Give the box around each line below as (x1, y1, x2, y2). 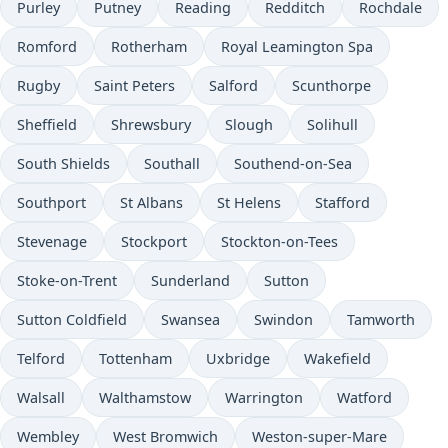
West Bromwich (113, 427, 218, 446)
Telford (17, 349, 65, 368)
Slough (225, 115, 273, 134)
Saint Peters (94, 76, 175, 95)
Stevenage (17, 232, 87, 251)
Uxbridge (206, 349, 270, 368)
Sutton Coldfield (17, 310, 127, 329)
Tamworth (347, 310, 415, 329)
